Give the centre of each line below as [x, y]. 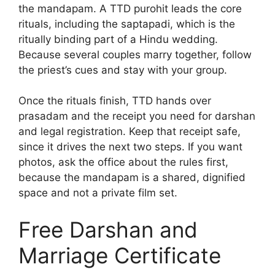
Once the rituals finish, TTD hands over [115, 101]
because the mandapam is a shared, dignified [132, 178]
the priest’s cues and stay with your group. [123, 70]
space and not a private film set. [98, 193]
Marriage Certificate [120, 255]
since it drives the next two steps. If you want [130, 147]
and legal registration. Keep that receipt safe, [130, 132]
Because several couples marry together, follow [135, 54]
